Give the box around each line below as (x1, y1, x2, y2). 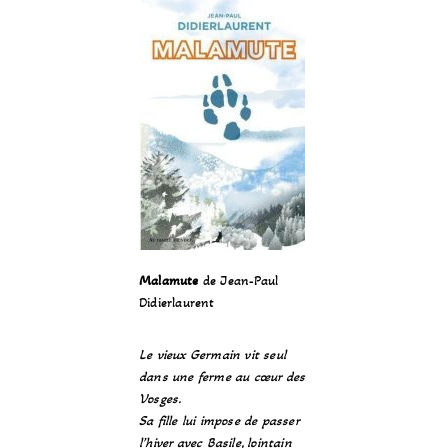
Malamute (139, 272, 199, 289)
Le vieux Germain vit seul (139, 346, 286, 363)
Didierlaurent (139, 294, 215, 311)
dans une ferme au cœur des (139, 368, 306, 385)
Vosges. (139, 390, 182, 407)
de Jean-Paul (198, 272, 279, 289)
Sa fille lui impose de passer (139, 412, 299, 429)
